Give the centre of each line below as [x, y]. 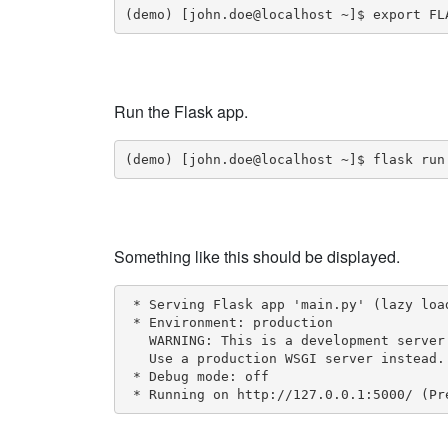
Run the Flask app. [181, 111]
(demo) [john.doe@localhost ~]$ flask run [284, 159]
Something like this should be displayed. [257, 256]
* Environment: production [228, 322]
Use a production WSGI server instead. [284, 358]
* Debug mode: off [196, 376]
